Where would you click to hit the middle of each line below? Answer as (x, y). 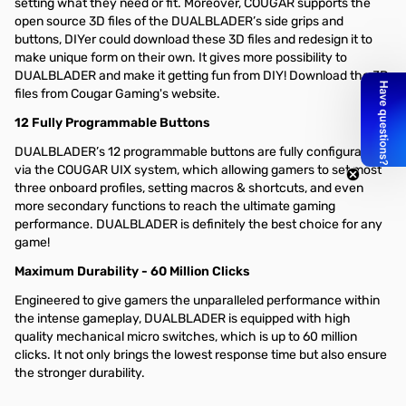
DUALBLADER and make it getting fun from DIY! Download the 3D (202, 76)
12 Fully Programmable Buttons (112, 123)
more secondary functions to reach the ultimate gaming (175, 206)
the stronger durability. (80, 373)
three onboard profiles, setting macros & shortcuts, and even (189, 188)
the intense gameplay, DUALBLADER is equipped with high (183, 319)
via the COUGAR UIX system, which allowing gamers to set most (198, 170)
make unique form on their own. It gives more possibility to (181, 58)
